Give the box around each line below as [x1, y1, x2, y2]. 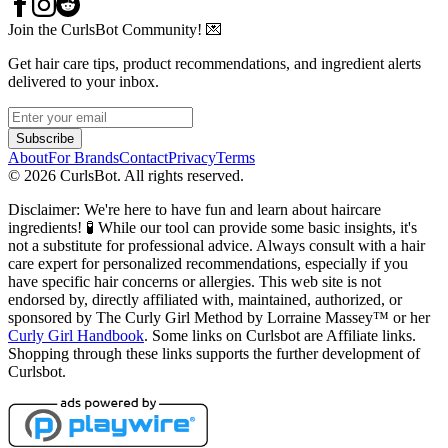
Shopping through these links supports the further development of [8, 345, 420, 363]
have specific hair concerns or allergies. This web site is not [8, 273, 381, 291]
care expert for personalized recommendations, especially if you [8, 255, 408, 273]
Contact [119, 149, 168, 167]
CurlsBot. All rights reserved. [56, 167, 244, 185]
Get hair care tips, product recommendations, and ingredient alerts [8, 55, 421, 73]
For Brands [48, 149, 119, 167]
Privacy [168, 149, 216, 167]
